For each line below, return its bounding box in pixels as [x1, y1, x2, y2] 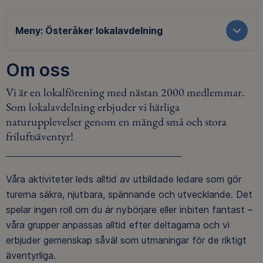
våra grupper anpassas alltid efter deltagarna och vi [6, 219, 230, 231]
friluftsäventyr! [6, 129, 73, 144]
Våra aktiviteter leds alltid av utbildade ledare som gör [6, 173, 241, 186]
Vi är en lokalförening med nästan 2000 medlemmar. [6, 85, 245, 100]
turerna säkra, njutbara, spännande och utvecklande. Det [6, 188, 252, 201]
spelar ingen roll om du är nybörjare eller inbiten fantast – [6, 204, 252, 216]
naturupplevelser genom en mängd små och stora [6, 114, 227, 130]
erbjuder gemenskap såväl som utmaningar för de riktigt [6, 234, 247, 247]
